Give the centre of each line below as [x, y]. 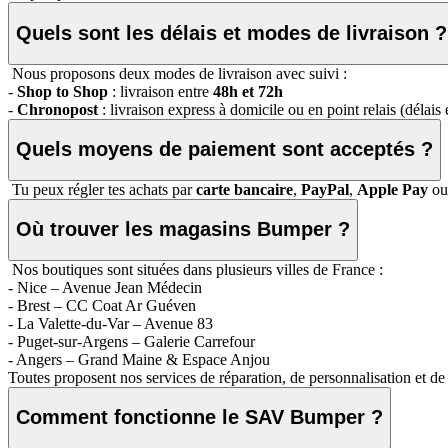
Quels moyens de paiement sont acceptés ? [224, 149]
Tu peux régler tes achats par [102, 189]
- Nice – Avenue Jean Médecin [105, 287]
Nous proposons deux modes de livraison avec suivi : [177, 73]
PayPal [325, 189]
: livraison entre [160, 91]
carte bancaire [244, 189]
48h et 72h [248, 91]
